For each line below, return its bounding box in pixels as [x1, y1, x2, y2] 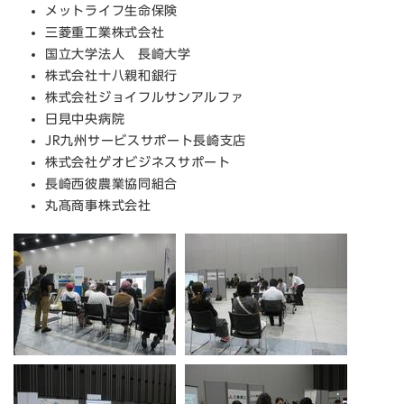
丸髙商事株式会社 [45, 199, 151, 213]
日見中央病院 [45, 113, 125, 126]
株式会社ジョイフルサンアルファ [45, 91, 244, 105]
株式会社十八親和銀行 [45, 69, 178, 83]
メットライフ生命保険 [45, 5, 178, 18]
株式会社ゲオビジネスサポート [45, 156, 231, 170]
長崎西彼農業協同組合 [45, 178, 178, 191]
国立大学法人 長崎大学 [45, 48, 191, 61]
